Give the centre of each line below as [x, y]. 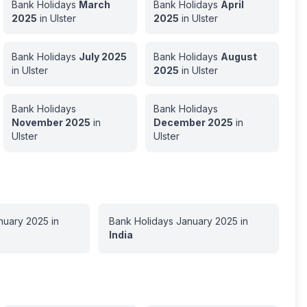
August [238, 57]
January [194, 221]
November [37, 122]
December [179, 122]
